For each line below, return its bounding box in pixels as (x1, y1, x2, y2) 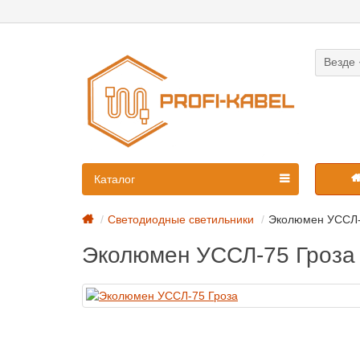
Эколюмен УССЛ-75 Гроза (82, 243, 355, 268)
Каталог (94, 173, 135, 186)
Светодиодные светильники (108, 213, 254, 227)
